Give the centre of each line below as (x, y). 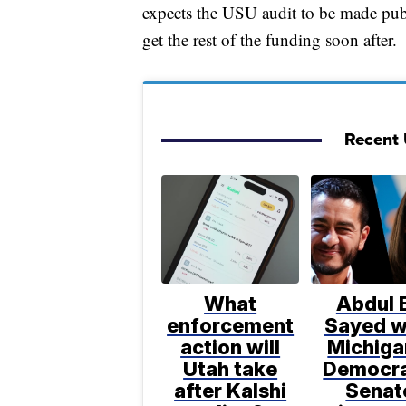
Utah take (231, 368)
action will (231, 347)
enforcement (231, 325)
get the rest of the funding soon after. (270, 39)
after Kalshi (231, 390)
